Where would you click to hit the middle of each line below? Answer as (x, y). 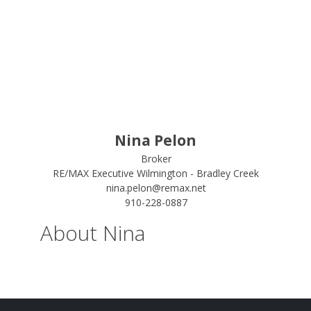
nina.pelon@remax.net (156, 188)
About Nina (92, 233)
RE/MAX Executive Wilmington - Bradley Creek (156, 173)
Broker (156, 159)
